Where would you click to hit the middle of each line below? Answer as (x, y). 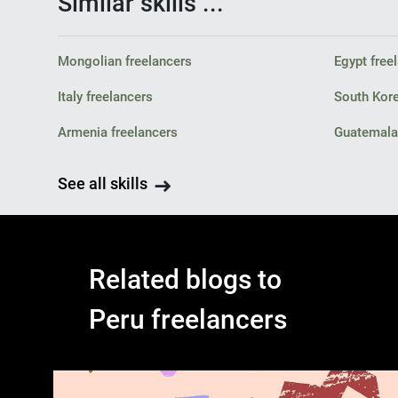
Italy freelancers (105, 97)
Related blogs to (185, 279)
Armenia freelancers (117, 132)
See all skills (102, 183)
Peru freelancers (188, 319)
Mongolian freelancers (124, 61)
